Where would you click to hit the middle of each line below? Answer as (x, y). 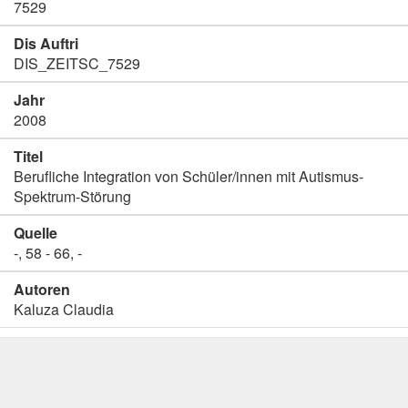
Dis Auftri (46, 43)
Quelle (36, 233)
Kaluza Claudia (64, 309)
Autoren (42, 289)
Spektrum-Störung (72, 196)
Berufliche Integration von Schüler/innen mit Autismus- (189, 176)
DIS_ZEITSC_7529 (77, 63)
